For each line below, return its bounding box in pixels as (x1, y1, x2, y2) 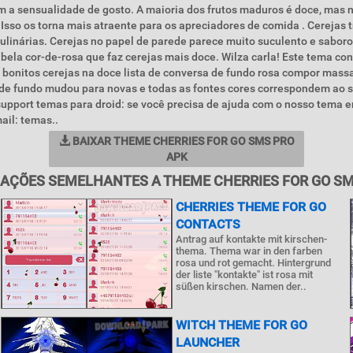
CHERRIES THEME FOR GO (175, 199, 326, 214)
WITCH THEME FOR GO (175, 318, 307, 333)
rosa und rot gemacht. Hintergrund (175, 257, 331, 269)
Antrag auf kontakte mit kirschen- (175, 233, 327, 245)
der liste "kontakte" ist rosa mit (175, 269, 313, 281)
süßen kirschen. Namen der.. (175, 281, 307, 292)
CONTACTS (175, 217, 240, 232)
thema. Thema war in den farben (175, 245, 322, 257)
